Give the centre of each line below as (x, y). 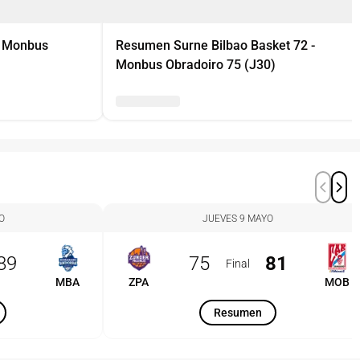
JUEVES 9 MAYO (238, 219)
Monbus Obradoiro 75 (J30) (196, 65)
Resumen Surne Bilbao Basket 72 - (215, 45)
